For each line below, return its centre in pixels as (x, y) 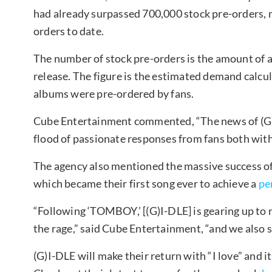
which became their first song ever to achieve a (146, 183)
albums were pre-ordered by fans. (114, 93)
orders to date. (69, 31)
